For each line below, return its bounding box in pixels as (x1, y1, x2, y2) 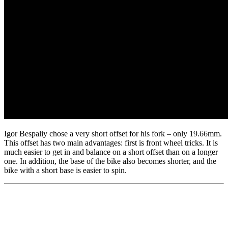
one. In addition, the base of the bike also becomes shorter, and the (4, 157, 216, 165)
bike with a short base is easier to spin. (4, 166, 127, 175)
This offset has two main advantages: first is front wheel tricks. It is (4, 138, 218, 147)
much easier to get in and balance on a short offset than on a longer (4, 148, 218, 156)
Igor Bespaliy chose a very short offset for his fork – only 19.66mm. (4, 129, 222, 138)
